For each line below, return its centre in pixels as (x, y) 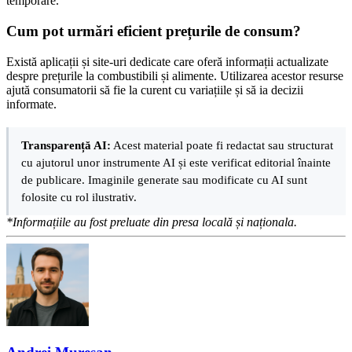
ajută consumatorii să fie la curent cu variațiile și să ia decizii (155, 90)
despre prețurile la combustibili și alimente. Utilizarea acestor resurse (175, 75)
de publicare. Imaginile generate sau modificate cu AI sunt (164, 179)
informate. (31, 104)
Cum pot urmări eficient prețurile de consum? (154, 31)
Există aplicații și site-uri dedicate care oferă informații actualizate (167, 61)
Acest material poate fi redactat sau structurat (222, 145)
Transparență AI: (66, 145)
